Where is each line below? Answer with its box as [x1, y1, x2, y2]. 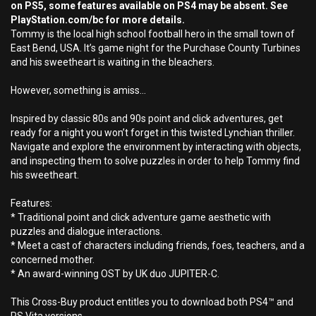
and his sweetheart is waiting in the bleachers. [11, 56, 214, 68]
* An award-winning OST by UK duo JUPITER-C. [11, 268, 219, 279]
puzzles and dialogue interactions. [11, 226, 162, 237]
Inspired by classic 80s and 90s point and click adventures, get [11, 113, 283, 124]
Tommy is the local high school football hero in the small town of [11, 28, 295, 39]
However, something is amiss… [11, 85, 146, 96]
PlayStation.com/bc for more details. [11, 14, 185, 25]
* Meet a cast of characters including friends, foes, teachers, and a [11, 240, 305, 251]
